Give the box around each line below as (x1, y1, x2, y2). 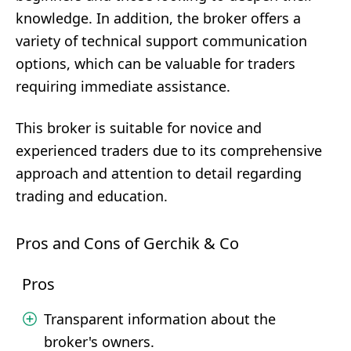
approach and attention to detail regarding (16, 164, 302, 183)
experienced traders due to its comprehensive (16, 141, 322, 160)
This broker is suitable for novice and (16, 118, 262, 137)
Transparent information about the (44, 309, 276, 328)
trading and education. (16, 186, 168, 205)
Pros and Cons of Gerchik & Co (16, 233, 239, 254)
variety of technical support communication (16, 31, 307, 50)
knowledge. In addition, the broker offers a (16, 9, 301, 27)
